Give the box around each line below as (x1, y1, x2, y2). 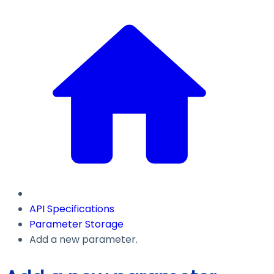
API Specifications (29, 202, 114, 217)
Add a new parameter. (29, 232, 138, 247)
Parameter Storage (29, 217, 124, 232)
